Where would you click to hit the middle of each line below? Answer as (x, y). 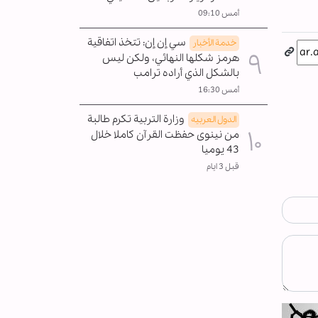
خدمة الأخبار (214, 43)
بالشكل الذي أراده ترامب (186, 73)
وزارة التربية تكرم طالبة (136, 119)
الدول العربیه (214, 119)
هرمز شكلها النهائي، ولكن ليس (171, 58)
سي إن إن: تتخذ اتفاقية (137, 42)
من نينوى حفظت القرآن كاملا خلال (165, 135)
